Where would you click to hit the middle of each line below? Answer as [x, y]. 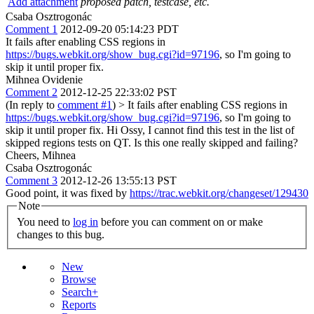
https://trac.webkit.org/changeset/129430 [219, 193]
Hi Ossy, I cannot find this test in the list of [199, 130]
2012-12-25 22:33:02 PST [118, 92]
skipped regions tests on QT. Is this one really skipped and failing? [152, 142]
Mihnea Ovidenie [44, 79]
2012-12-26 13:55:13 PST [118, 180]
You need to [45, 222]
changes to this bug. [61, 235]
